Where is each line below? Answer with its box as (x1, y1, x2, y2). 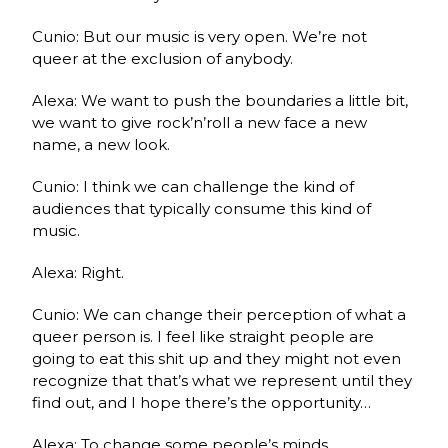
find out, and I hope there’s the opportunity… (32, 392, 372, 412)
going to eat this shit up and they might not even (32, 348, 402, 368)
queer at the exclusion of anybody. (32, 48, 294, 68)
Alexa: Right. (32, 262, 125, 282)
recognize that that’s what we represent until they (32, 370, 413, 390)
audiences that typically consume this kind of (32, 198, 372, 218)
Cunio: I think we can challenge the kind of (32, 176, 355, 196)
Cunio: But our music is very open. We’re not (32, 26, 368, 46)
